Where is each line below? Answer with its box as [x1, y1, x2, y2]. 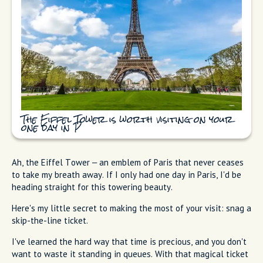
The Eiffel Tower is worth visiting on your [21, 116, 233, 125]
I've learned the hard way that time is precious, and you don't [12, 236, 247, 248]
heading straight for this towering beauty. [12, 181, 173, 193]
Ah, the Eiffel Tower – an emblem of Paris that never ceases [12, 157, 244, 168]
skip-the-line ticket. [12, 215, 88, 227]
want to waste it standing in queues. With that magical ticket [12, 248, 248, 260]
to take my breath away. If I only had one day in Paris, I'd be [12, 169, 241, 181]
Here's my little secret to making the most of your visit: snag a [12, 203, 251, 214]
